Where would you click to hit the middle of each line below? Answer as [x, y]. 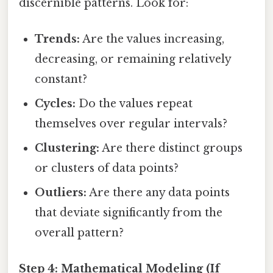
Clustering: [67, 148]
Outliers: [61, 193]
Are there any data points [158, 193]
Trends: [58, 39]
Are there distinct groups [171, 148]
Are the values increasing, [152, 39]
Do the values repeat [134, 104]
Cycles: [55, 104]
